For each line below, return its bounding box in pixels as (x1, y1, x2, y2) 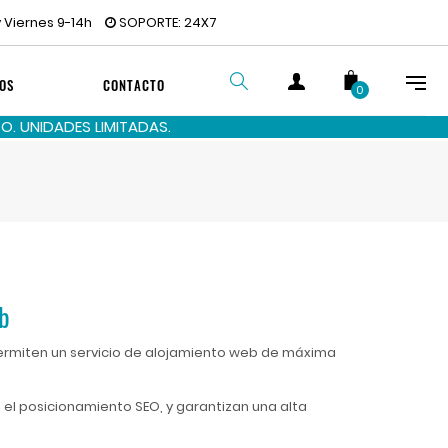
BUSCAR (221, 147, 298, 174)
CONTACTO (102, 75, 165, 95)
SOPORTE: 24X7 (116, 13, 217, 32)
